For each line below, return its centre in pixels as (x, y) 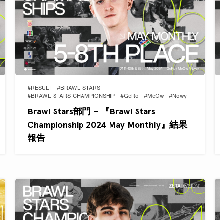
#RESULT (39, 89)
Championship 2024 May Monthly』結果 (107, 125)
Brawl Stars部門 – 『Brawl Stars (91, 111)
